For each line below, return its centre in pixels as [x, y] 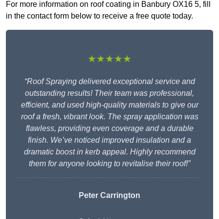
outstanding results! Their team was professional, [109, 93]
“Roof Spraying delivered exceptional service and [109, 82]
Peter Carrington [109, 196]
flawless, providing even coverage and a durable [109, 129]
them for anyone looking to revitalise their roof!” [109, 164]
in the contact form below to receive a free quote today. [99, 16]
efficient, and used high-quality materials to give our [109, 105]
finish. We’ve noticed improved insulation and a [109, 140]
